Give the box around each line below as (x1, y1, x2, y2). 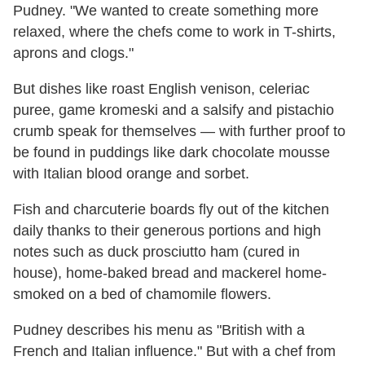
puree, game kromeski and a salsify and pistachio (13, 102, 334, 119)
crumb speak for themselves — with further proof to (13, 123, 345, 140)
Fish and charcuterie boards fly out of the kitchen (13, 201, 329, 218)
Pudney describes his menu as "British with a (13, 322, 305, 339)
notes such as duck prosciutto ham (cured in (13, 244, 300, 261)
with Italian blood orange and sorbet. (13, 165, 249, 182)
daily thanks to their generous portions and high (13, 222, 321, 240)
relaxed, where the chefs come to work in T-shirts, (13, 24, 336, 41)
